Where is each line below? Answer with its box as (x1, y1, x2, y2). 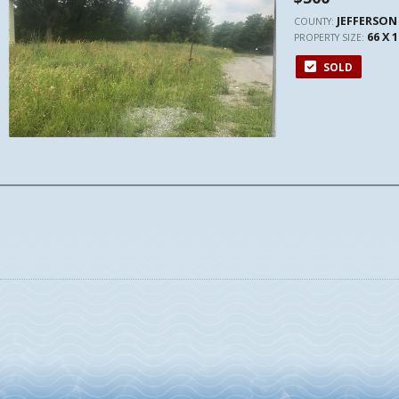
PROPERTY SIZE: (294, 31, 367, 44)
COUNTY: (294, 15, 337, 28)
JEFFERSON (337, 12, 397, 28)
